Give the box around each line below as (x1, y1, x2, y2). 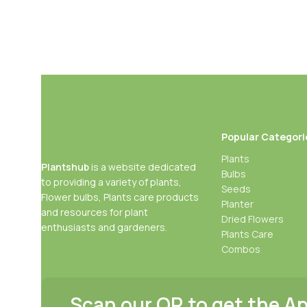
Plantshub (41, 160, 89, 173)
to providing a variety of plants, (41, 175, 182, 188)
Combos (221, 242, 260, 256)
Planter (221, 197, 254, 210)
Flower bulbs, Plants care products (41, 190, 199, 204)
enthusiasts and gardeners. (41, 220, 167, 234)
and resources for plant (41, 205, 148, 219)
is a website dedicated (89, 160, 196, 173)
